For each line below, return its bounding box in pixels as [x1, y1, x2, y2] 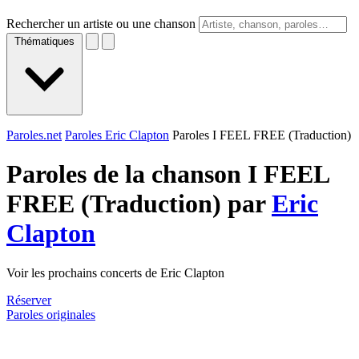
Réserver [6, 292, 51, 307]
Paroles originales [6, 307, 95, 321]
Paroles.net [6, 128, 62, 142]
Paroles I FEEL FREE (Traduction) [172, 128, 351, 142]
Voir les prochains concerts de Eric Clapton [6, 265, 224, 280]
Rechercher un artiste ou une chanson [6, 17, 196, 30]
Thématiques [14, 35, 75, 47]
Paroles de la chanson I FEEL [6, 159, 329, 189]
